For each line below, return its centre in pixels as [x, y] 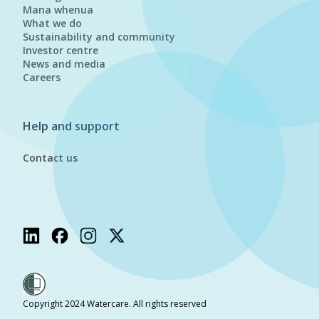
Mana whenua [58, 10]
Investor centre [61, 50]
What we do [52, 23]
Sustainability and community [99, 37]
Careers [42, 77]
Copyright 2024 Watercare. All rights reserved [115, 304]
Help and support [71, 126]
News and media [64, 64]
